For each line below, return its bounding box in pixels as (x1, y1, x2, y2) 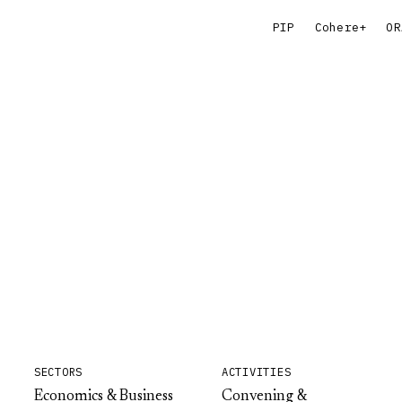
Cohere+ (314, 20, 367, 35)
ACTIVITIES (222, 364, 292, 379)
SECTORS (34, 364, 83, 379)
